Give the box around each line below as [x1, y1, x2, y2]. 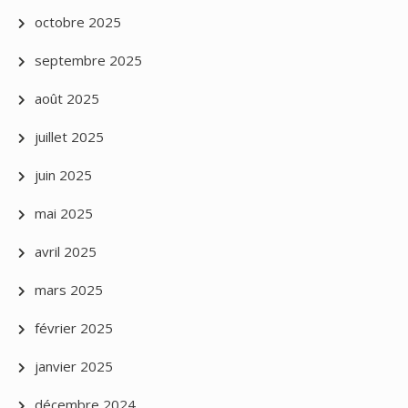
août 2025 [35, 89, 99, 108]
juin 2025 [35, 166, 92, 185]
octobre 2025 [35, 13, 121, 32]
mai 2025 [35, 204, 93, 223]
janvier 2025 [35, 357, 113, 376]
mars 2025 [35, 280, 103, 300]
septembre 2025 [35, 51, 142, 70]
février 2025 [35, 319, 113, 338]
